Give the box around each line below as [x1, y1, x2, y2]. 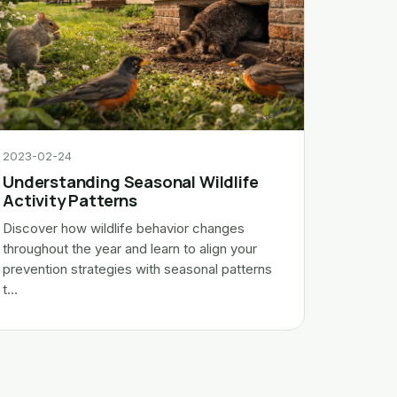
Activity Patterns [3, 188, 137, 212]
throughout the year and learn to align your [3, 240, 258, 257]
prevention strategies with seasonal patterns [3, 261, 273, 277]
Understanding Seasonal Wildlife [3, 169, 259, 193]
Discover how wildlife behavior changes [3, 220, 245, 237]
